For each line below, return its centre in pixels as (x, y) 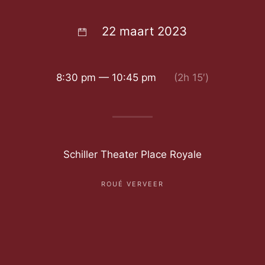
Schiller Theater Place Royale (132, 155)
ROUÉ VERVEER (132, 184)
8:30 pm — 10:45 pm (106, 78)
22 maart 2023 (144, 31)
